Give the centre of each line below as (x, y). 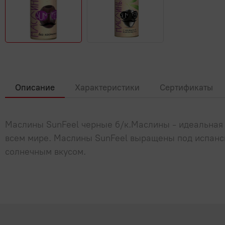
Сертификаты (186, 88)
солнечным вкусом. (45, 152)
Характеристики (107, 88)
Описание (35, 88)
